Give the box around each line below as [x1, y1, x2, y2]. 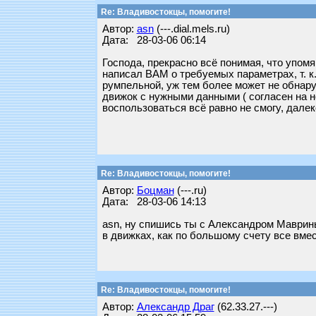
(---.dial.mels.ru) [153, 23, 230, 35]
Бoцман [136, 185, 174, 196]
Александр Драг [136, 301, 214, 312]
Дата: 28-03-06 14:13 [102, 196, 206, 207]
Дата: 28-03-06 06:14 [102, 35, 206, 46]
